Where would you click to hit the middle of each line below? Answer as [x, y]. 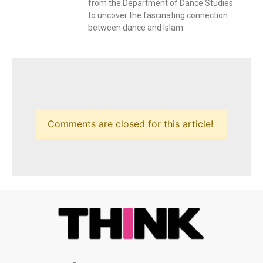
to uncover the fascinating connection [158, 16]
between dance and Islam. [137, 28]
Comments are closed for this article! [130, 124]
